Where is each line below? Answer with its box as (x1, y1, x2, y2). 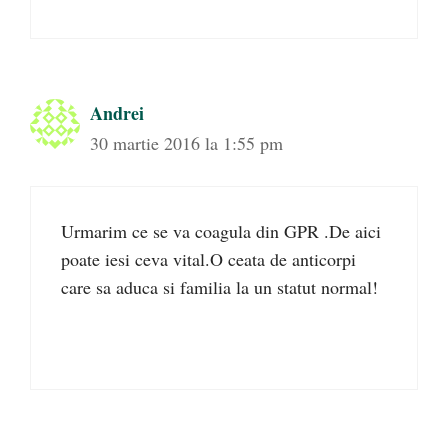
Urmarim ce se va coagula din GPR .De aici (61, 219, 381, 244)
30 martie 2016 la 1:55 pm (90, 131, 283, 156)
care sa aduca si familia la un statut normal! (61, 275, 378, 300)
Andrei (90, 100, 144, 127)
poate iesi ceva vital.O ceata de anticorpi (61, 247, 356, 272)
